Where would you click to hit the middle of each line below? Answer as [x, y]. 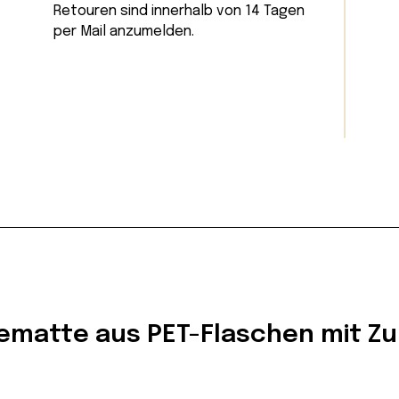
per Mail [79, 31]
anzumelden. [150, 31]
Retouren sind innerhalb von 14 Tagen [179, 11]
